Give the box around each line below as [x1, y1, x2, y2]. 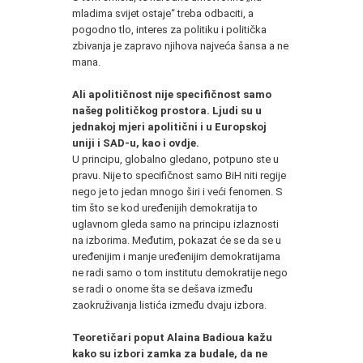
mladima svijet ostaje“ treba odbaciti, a [72, 6, 254, 19]
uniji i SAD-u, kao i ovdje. [72, 136, 199, 149]
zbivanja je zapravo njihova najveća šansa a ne [72, 39, 288, 52]
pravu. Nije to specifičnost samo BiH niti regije [72, 169, 286, 181]
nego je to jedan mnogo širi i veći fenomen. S [72, 185, 283, 198]
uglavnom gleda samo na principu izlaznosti [72, 217, 279, 230]
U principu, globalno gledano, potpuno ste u [72, 152, 279, 165]
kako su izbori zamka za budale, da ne [72, 347, 267, 360]
